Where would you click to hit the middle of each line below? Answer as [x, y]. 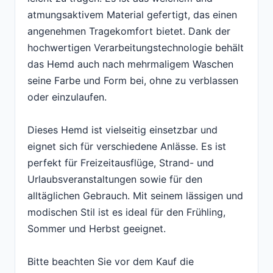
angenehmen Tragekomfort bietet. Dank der [129, 31]
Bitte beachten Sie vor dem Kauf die [111, 262]
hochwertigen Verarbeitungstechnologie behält [136, 48]
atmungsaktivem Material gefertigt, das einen [132, 15]
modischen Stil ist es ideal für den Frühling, [126, 212]
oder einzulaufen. [67, 97]
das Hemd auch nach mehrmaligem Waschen [130, 64]
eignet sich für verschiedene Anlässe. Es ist [127, 147]
